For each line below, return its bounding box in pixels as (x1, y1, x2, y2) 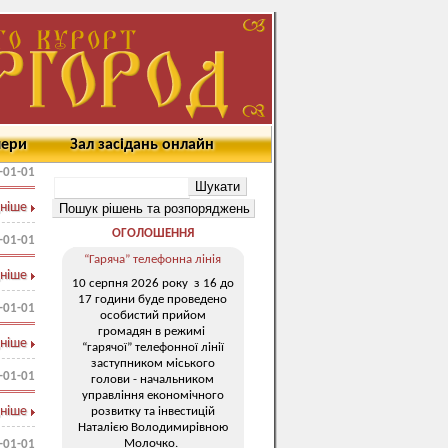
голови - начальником (91, 372, 214, 386)
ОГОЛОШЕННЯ (111, 227, 194, 240)
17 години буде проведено (78, 292, 227, 306)
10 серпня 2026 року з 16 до (71, 276, 234, 290)
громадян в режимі (97, 324, 208, 338)
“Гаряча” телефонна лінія (84, 253, 221, 266)
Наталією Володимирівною (77, 420, 228, 434)
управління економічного (81, 388, 224, 402)
